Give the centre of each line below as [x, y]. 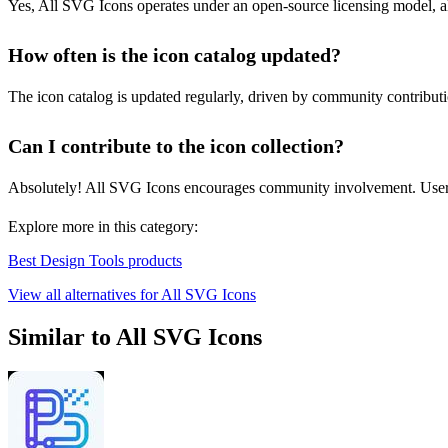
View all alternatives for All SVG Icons [132, 295]
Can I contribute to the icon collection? [176, 146]
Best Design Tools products [95, 261]
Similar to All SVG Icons [135, 337]
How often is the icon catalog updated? [174, 55]
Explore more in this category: [103, 227]
